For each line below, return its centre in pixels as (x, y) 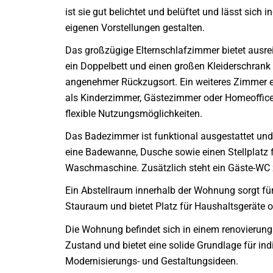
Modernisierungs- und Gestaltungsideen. (152, 261)
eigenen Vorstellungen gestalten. (135, 27)
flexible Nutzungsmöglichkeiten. (134, 113)
